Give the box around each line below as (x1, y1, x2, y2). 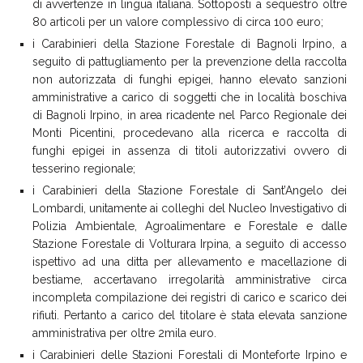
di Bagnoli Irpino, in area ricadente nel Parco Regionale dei (32, 108, 347, 122)
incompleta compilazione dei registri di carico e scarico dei (32, 290, 347, 304)
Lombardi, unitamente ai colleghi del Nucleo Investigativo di (32, 201, 347, 215)
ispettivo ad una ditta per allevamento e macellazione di (32, 254, 347, 268)
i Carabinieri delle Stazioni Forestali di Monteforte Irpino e (32, 348, 347, 361)
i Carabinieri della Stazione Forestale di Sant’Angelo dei (32, 183, 347, 197)
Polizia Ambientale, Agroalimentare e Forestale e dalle (32, 219, 347, 233)
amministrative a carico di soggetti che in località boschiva (32, 90, 347, 104)
